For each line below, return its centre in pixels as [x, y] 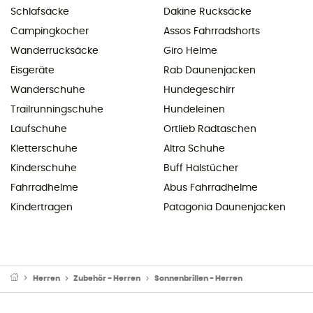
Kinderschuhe [44, 168]
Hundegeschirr [199, 90]
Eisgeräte [32, 70]
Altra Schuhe [194, 148]
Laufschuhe [39, 129]
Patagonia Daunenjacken [225, 207]
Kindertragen [42, 207]
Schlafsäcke [40, 12]
